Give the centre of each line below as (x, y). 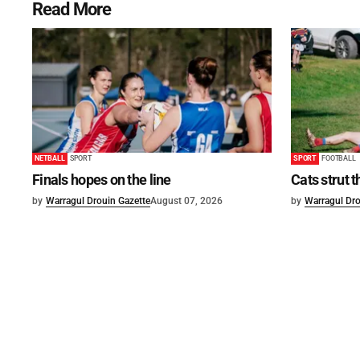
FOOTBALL (339, 159)
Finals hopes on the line (102, 180)
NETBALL (50, 159)
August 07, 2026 (186, 201)
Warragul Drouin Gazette (98, 201)
